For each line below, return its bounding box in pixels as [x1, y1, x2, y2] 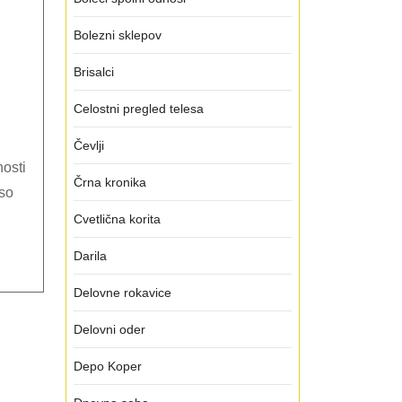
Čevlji [74, 138, 104, 153]
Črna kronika [74, 175, 146, 189]
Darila [74, 249, 107, 263]
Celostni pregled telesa [74, 101, 204, 116]
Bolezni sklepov [74, 28, 162, 42]
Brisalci [74, 65, 114, 79]
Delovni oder [74, 322, 145, 336]
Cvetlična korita [74, 212, 161, 226]
